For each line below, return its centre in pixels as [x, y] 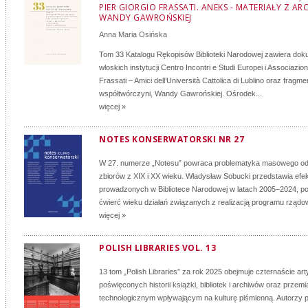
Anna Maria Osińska [133, 34]
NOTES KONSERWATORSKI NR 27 [172, 139]
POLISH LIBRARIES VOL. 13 [157, 248]
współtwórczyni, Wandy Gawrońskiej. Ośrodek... [180, 93]
